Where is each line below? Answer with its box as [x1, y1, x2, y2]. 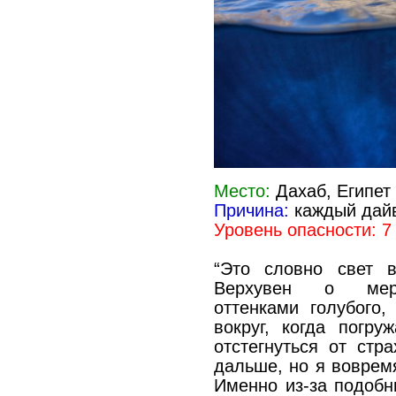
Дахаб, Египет [270, 180, 391, 201]
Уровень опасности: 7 [213, 219, 392, 240]
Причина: [213, 200, 289, 220]
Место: [213, 180, 270, 201]
